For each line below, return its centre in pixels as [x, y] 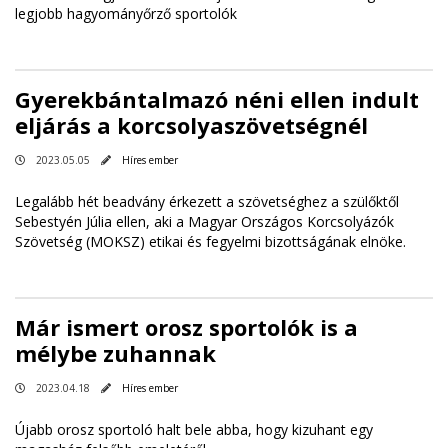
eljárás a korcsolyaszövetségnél [191, 124]
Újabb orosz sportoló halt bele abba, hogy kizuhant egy [194, 429]
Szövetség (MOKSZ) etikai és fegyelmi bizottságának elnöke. [210, 241]
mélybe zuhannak [115, 352]
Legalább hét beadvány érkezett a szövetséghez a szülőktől [207, 201]
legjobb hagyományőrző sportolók [126, 13]
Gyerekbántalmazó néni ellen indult [217, 98]
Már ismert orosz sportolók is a [186, 326]
